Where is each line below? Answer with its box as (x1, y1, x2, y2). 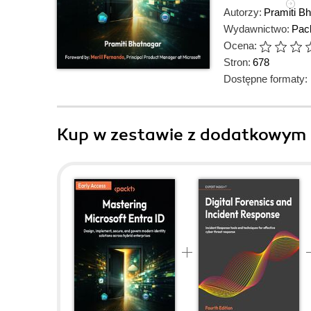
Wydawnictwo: (224, 23, 289, 35)
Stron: (224, 56, 251, 68)
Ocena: (224, 40, 257, 51)
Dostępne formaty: (224, 73, 308, 85)
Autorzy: (224, 6, 262, 18)
